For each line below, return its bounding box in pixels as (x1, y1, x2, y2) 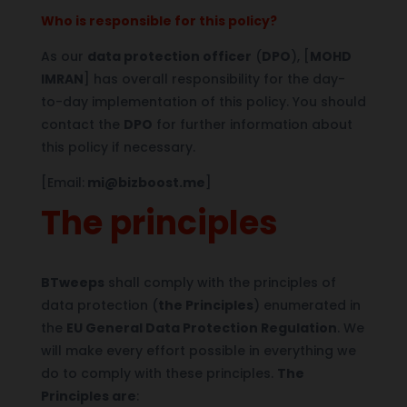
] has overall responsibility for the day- (83, 69, 345, 88)
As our (40, 46, 87, 65)
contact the (40, 114, 124, 134)
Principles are (40, 386, 136, 405)
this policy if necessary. (40, 137, 195, 156)
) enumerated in (253, 295, 361, 314)
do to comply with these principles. (40, 363, 277, 382)
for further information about (152, 114, 352, 134)
